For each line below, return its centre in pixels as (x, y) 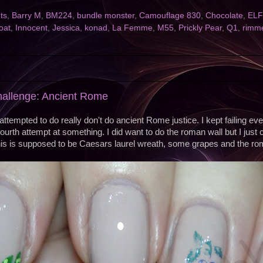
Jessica (66, 28)
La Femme (132, 28)
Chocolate (224, 16)
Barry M (26, 16)
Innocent (31, 28)
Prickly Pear (200, 28)
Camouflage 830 (170, 16)
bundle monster (106, 16)
